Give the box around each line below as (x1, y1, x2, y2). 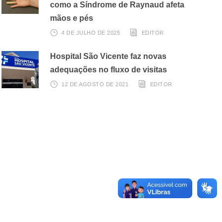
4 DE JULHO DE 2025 (61, 29, 120, 36)
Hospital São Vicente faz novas (50, 52, 166, 60)
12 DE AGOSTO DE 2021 (61, 81, 129, 87)
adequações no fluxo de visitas (50, 65, 167, 74)
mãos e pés (50, 13, 93, 22)
